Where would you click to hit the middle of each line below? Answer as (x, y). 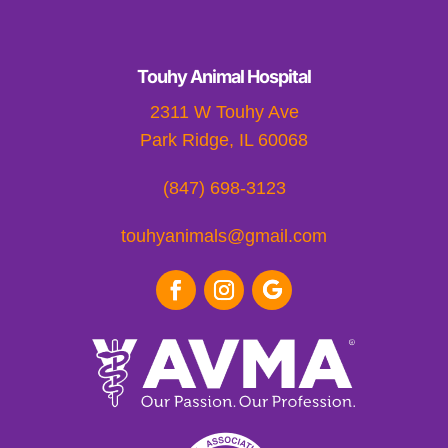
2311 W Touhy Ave (224, 111)
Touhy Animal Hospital (224, 76)
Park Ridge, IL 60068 (224, 139)
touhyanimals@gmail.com (224, 235)
